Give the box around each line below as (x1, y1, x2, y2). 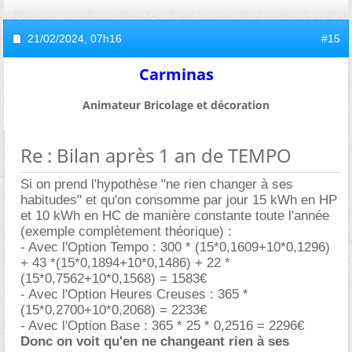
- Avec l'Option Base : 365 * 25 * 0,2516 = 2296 (20, 317, 304, 333)
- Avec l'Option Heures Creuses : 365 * (20, 286, 248, 302)
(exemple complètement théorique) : (20, 223, 232, 239)
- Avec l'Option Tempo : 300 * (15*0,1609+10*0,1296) (20, 239, 330, 255)
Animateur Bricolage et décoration (82, 97, 269, 112)
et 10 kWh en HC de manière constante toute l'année (20, 207, 329, 223)
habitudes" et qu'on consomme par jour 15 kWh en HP (20, 192, 337, 207)
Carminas (138, 63, 214, 85)
